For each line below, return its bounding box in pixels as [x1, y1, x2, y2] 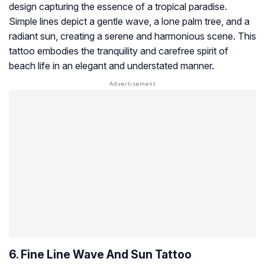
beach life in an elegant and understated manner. [9, 60, 214, 72]
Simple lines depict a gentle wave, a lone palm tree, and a [9, 15, 250, 28]
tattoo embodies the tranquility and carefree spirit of [9, 45, 228, 57]
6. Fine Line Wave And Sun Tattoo [9, 247, 192, 262]
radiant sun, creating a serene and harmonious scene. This [9, 30, 256, 43]
